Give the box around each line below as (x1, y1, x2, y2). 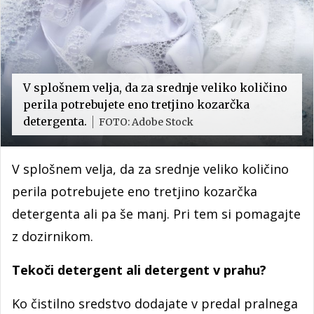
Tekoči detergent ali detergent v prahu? (12, 261, 266, 279)
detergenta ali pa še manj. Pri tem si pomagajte (12, 205, 301, 223)
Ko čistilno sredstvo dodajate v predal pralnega (12, 295, 298, 313)
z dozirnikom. (12, 228, 97, 245)
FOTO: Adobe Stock (99, 116, 193, 129)
